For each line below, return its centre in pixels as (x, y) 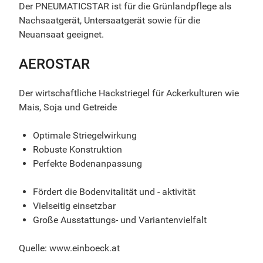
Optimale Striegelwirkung (85, 135)
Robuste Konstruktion (77, 149)
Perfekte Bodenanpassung (87, 163)
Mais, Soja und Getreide (68, 107)
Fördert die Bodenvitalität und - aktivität (114, 191)
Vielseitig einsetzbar (74, 205)
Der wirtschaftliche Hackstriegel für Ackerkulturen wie (129, 93)
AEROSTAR (54, 64)
